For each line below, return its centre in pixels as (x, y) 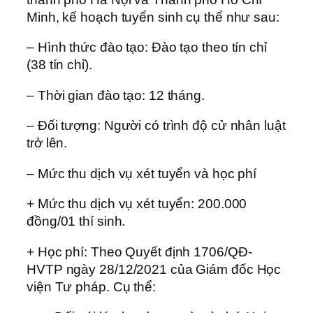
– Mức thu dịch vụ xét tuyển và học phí (144, 173)
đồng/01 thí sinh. (78, 221)
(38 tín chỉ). (61, 65)
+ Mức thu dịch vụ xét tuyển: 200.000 (137, 204)
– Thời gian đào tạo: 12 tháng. (117, 95)
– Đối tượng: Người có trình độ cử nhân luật (156, 126)
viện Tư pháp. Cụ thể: (93, 286)
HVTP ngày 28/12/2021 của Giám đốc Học (154, 269)
